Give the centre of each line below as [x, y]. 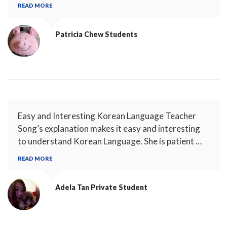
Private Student [119, 187]
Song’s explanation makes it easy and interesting [109, 128]
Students [121, 34]
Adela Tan [73, 187]
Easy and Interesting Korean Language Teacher [107, 116]
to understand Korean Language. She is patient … [110, 141]
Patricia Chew [80, 34]
